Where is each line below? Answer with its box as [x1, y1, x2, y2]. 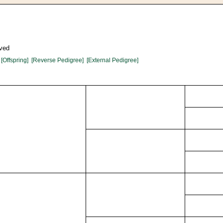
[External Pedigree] [87, 57, 138, 64]
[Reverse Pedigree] [31, 57, 84, 64]
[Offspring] [1, 57, 28, 64]
